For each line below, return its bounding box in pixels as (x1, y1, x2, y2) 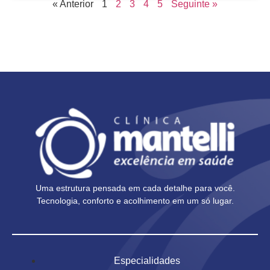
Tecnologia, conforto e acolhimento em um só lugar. (36, 195, 234, 206)
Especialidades (114, 256, 180, 266)
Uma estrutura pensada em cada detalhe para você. (35, 183, 235, 193)
